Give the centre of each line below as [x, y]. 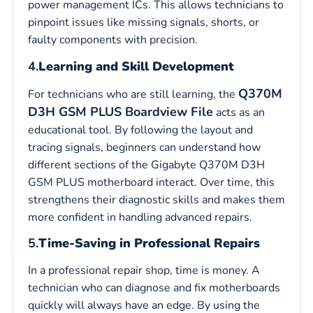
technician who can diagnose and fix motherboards [154, 288]
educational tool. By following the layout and [140, 130]
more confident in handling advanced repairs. [140, 217]
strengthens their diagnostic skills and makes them [156, 199]
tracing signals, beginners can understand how [144, 147]
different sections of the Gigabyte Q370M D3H [146, 165]
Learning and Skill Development [136, 66]
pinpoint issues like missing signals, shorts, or [144, 23]
